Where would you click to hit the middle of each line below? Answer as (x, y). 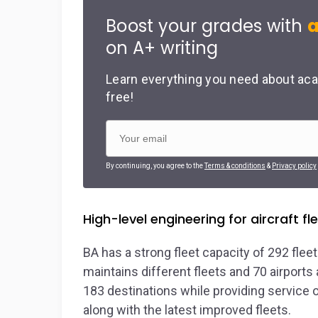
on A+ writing (162, 48)
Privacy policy (294, 166)
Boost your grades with (207, 26)
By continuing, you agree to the (155, 166)
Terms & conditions (235, 166)
